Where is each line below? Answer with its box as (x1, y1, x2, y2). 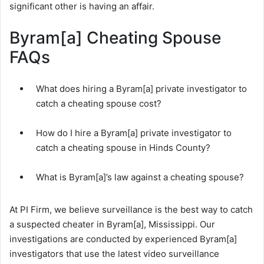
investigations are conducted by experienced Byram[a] (9, 233, 237, 245)
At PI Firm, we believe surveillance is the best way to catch (9, 204, 253, 216)
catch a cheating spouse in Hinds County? (36, 142, 210, 154)
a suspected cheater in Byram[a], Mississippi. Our (9, 219, 215, 230)
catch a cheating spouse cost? (36, 98, 161, 110)
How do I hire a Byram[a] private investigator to (36, 127, 232, 139)
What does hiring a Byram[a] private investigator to (36, 83, 247, 95)
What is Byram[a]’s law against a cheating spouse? (36, 171, 244, 183)
